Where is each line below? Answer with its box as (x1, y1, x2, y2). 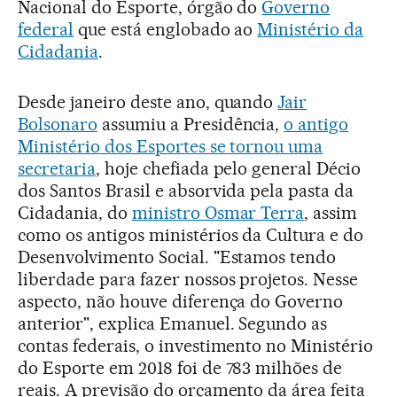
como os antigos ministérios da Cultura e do (18, 224, 364, 246)
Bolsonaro (18, 113, 97, 136)
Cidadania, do (18, 202, 132, 224)
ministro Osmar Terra (131, 202, 305, 224)
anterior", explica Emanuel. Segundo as (18, 313, 328, 335)
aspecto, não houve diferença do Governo (18, 291, 344, 313)
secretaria (18, 158, 96, 180)
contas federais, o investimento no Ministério (18, 335, 374, 357)
